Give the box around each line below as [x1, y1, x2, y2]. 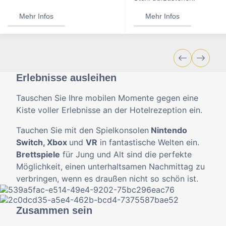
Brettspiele [16, 149, 60, 159]
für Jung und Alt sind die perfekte [60, 149, 192, 159]
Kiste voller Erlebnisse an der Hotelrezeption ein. [16, 105, 202, 115]
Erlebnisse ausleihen [16, 72, 117, 83]
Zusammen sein [16, 205, 92, 216]
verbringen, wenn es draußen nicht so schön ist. [16, 174, 198, 184]
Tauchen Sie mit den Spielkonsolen [16, 125, 149, 135]
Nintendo [149, 125, 187, 135]
